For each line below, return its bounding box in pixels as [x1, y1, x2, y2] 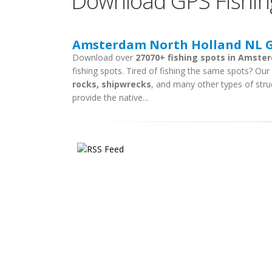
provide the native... [72, 92, 148, 103]
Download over [72, 52, 135, 63]
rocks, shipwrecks [72, 78, 151, 90]
